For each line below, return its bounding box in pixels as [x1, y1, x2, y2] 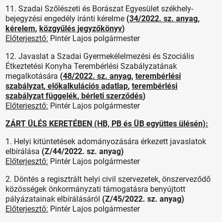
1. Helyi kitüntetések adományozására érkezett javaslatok [5, 136, 207, 146]
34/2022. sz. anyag [129, 13, 198, 23]
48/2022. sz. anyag [63, 71, 132, 81]
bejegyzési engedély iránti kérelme [5, 13, 125, 23]
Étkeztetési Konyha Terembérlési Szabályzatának [5, 61, 177, 71]
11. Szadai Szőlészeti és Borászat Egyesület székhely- [5, 3, 194, 13]
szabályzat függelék [5, 91, 78, 101]
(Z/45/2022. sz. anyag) [102, 194, 185, 204]
